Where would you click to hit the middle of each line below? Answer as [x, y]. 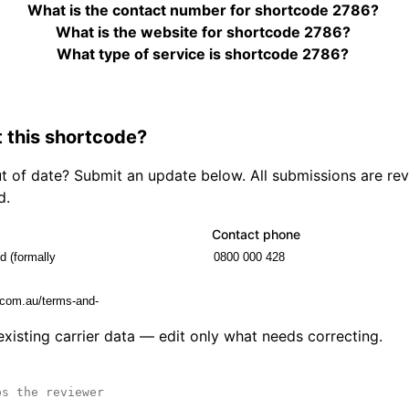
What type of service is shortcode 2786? [203, 54]
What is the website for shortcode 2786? [203, 32]
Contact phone [256, 234]
